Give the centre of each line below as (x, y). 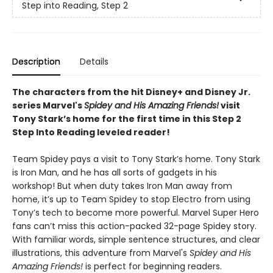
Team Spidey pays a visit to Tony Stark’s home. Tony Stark (136, 159)
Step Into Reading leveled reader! (91, 132)
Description (36, 61)
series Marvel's (48, 105)
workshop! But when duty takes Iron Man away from (122, 186)
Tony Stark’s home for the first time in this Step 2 (127, 119)
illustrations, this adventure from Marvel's (101, 253)
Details (94, 61)
